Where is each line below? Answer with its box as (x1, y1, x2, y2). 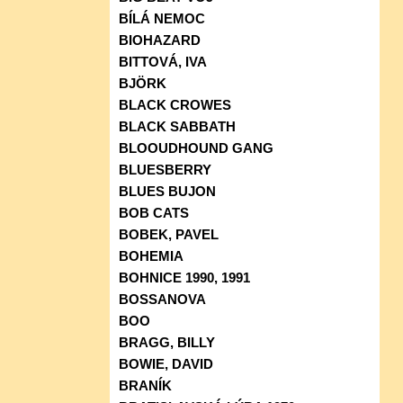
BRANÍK (119, 377, 172, 393)
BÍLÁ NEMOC (119, 10, 205, 26)
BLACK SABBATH (119, 118, 236, 134)
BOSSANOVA (119, 291, 206, 307)
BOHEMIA (119, 247, 184, 264)
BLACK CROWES (119, 96, 231, 112)
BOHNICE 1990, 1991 (119, 269, 250, 285)
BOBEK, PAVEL (119, 226, 219, 242)
